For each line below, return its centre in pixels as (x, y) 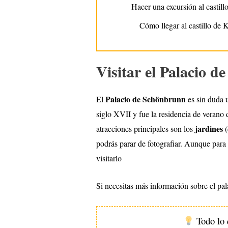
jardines (209, 128)
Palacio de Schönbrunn (144, 99)
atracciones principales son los (145, 128)
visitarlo (110, 158)
